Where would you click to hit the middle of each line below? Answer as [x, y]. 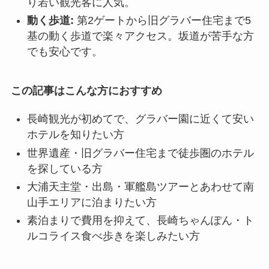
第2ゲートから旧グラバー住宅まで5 [162, 21]
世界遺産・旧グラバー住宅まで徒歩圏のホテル [140, 153]
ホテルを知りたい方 [75, 135]
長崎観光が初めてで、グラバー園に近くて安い [140, 119]
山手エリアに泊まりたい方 [92, 203]
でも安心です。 [65, 52]
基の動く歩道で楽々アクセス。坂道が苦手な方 [140, 36]
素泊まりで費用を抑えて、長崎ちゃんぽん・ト [140, 221]
